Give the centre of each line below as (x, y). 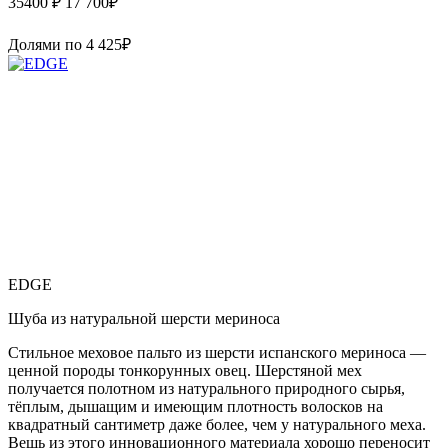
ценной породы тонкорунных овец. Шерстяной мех (185, 370)
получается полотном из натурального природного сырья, (206, 388)
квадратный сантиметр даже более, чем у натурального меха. (217, 424)
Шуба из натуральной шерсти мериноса (144, 318)
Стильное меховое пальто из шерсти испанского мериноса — (217, 352)
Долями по (47, 44)
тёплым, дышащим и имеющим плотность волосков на (195, 406)
